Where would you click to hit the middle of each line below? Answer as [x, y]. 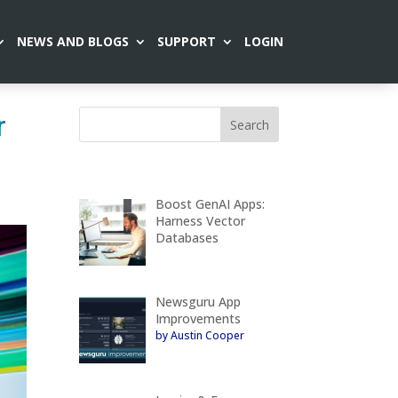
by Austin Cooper [199, 336]
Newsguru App [198, 302]
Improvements [198, 319]
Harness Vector [200, 220]
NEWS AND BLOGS [72, 41]
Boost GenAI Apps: [210, 203]
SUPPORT [186, 41]
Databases [187, 237]
